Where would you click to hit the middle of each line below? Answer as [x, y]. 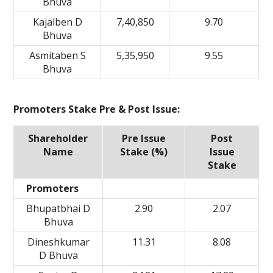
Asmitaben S [57, 55]
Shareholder [58, 138]
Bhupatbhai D [58, 208]
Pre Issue [144, 138]
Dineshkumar [58, 242]
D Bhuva [58, 255]
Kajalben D [57, 22]
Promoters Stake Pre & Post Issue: [97, 109]
